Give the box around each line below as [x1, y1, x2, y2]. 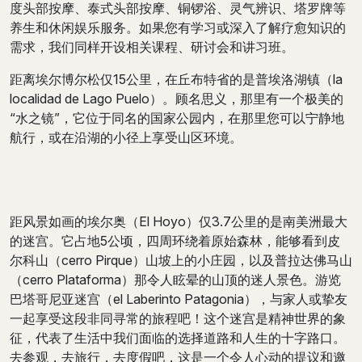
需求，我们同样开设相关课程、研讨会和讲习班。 [10, 39, 294, 55]
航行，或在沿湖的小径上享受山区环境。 [10, 129, 242, 145]
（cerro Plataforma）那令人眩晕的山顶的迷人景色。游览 [10, 271, 341, 288]
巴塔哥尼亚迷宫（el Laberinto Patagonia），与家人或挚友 [10, 291, 347, 307]
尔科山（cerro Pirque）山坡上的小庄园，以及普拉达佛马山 [10, 252, 352, 268]
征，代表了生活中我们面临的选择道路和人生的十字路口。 [10, 330, 346, 346]
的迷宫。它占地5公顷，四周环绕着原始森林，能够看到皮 [10, 233, 340, 249]
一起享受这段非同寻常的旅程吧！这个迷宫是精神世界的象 [10, 310, 346, 326]
